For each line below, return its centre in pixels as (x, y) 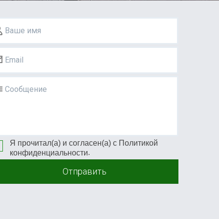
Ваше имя (23, 31)
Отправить (84, 171)
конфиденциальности (49, 153)
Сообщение (26, 89)
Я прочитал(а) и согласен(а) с (65, 143)
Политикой (139, 143)
